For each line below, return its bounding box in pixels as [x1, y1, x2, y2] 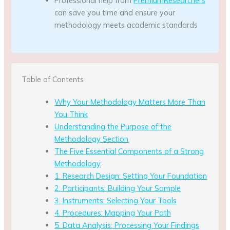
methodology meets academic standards [54, 20, 198, 30]
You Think [54, 109, 88, 120]
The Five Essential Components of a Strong [54, 146, 204, 157]
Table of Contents [22, 74, 84, 85]
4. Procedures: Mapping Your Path [54, 208, 171, 218]
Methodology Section [54, 134, 129, 144]
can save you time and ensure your [54, 8, 176, 18]
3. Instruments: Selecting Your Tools [54, 196, 177, 206]
